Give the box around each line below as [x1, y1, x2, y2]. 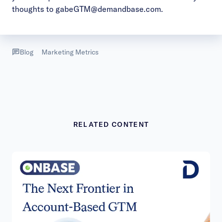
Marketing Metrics [42, 48, 99, 56]
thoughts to [12, 4, 55, 14]
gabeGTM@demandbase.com [55, 4, 161, 14]
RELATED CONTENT [73, 120, 149, 129]
